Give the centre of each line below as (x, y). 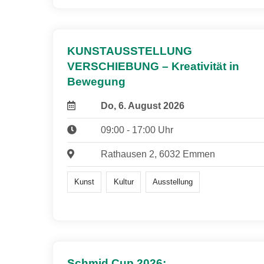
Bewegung (96, 81)
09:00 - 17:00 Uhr (137, 130)
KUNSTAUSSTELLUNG (130, 51)
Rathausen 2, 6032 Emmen (158, 154)
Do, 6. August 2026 (142, 105)
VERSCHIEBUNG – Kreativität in (153, 66)
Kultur (123, 182)
